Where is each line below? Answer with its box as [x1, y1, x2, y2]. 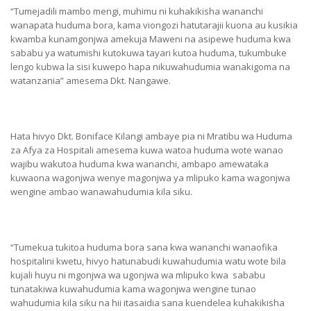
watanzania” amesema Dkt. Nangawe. [10, 74, 171, 87]
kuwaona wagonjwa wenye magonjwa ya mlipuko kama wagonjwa [10, 171, 290, 184]
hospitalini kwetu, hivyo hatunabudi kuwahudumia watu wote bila [10, 255, 286, 267]
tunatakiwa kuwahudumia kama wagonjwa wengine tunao [10, 283, 256, 295]
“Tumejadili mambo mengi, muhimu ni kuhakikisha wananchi [10, 5, 263, 17]
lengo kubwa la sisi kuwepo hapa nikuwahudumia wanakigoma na [10, 60, 290, 73]
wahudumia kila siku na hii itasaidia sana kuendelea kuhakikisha [10, 296, 285, 309]
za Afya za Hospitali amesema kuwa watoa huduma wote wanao [10, 144, 283, 156]
